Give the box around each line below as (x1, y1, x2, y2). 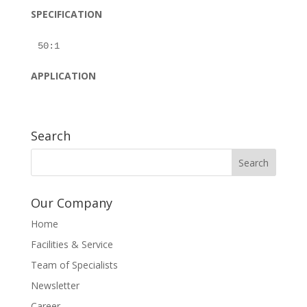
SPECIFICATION (30, 8, 102, 21)
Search (30, 127, 71, 144)
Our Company (30, 195, 112, 211)
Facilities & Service (30, 238, 113, 251)
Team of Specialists (30, 258, 118, 271)
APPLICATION (30, 69, 96, 82)
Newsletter (30, 279, 79, 292)
